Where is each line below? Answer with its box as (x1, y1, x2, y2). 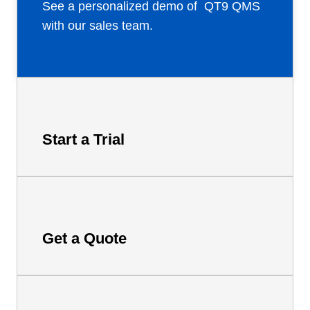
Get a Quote (42, 229, 127, 247)
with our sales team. (42, 18, 153, 33)
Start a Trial (42, 130, 125, 148)
